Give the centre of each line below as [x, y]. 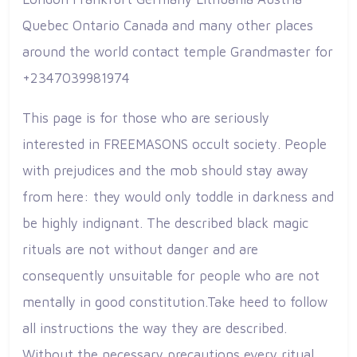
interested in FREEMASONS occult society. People [175, 144]
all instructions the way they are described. [155, 328]
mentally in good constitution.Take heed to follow [175, 302]
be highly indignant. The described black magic [165, 223]
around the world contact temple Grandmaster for [178, 52]
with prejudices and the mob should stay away [165, 170]
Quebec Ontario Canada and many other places [168, 25]
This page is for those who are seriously [146, 118]
